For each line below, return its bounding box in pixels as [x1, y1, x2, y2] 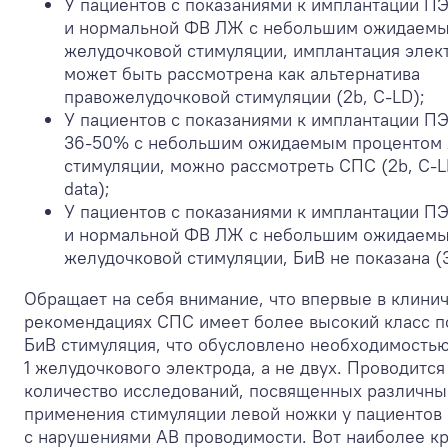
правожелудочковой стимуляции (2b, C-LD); [64, 85, 425, 109]
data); [64, 177, 110, 201]
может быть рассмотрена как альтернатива [64, 62, 420, 86]
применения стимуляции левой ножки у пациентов [24, 402, 442, 426]
